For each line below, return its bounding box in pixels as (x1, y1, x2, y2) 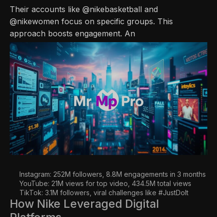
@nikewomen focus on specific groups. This (10, 16, 173, 26)
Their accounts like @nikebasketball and (10, 4, 158, 14)
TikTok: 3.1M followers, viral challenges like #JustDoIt (19, 188, 188, 197)
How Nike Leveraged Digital (10, 196, 159, 211)
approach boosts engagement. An (10, 28, 135, 38)
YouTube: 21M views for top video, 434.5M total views (19, 179, 191, 187)
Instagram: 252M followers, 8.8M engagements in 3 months (19, 170, 206, 178)
